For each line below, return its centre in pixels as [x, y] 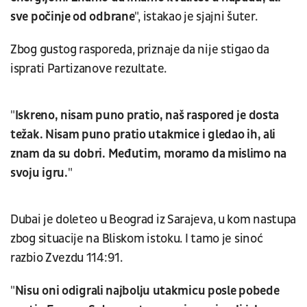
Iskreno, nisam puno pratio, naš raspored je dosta [147, 115]
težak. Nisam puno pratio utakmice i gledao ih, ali [143, 134]
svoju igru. [39, 173]
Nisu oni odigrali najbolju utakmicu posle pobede [147, 291]
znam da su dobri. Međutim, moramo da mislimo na [148, 153]
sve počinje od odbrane [73, 16]
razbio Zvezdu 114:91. [66, 258]
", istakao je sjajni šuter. [196, 16]
